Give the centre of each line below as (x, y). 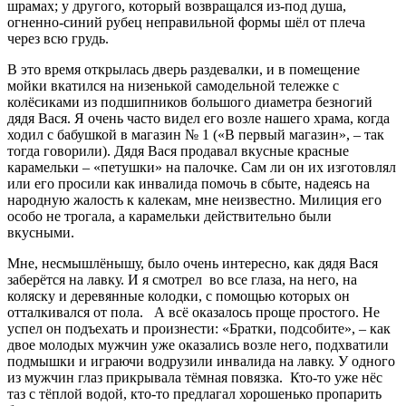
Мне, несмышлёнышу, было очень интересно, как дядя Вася (193, 263)
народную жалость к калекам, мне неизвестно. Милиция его (194, 199)
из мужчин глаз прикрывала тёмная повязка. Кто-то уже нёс (195, 377)
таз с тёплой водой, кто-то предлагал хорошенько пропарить (194, 393)
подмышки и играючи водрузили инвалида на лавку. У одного (201, 361)
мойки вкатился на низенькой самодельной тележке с (173, 85)
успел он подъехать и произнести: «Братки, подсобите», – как (199, 328)
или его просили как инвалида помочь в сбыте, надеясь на (188, 183)
